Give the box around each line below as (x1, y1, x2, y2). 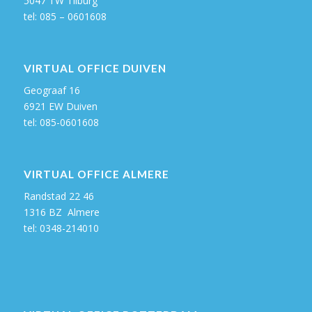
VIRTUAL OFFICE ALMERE (23, 167, 169, 180)
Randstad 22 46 (23, 189, 94, 203)
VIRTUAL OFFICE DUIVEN (23, 61, 166, 75)
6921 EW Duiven (23, 99, 97, 113)
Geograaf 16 (23, 83, 80, 97)
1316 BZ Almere (23, 205, 100, 219)
